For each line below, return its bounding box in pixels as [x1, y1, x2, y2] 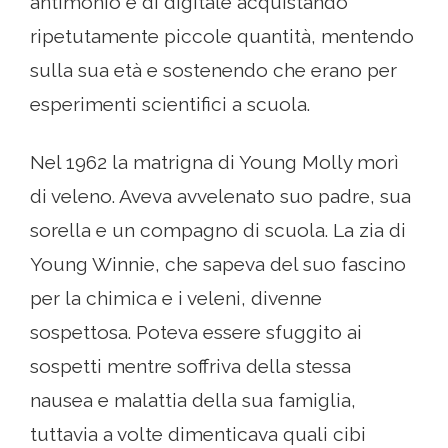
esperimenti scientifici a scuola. [30, 93, 310, 116]
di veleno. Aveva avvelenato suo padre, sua [30, 185, 411, 208]
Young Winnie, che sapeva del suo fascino [30, 253, 406, 276]
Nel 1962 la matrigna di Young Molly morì [30, 151, 399, 174]
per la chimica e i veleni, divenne [30, 287, 322, 310]
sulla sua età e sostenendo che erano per [30, 59, 397, 82]
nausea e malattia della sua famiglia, [30, 389, 356, 412]
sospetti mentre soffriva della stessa [30, 355, 351, 378]
